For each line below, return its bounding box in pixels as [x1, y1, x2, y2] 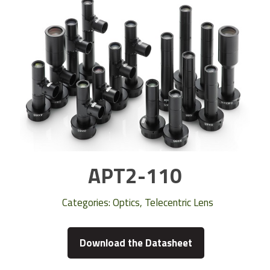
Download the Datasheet [80, 235, 193, 251]
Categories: [61, 195, 113, 211]
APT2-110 [88, 159, 182, 192]
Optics [112, 195, 140, 211]
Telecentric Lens [144, 195, 213, 211]
